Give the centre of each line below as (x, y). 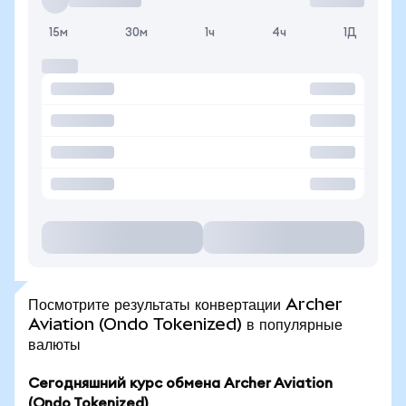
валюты (54, 344)
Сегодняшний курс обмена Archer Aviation (180, 383)
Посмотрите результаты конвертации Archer (185, 304)
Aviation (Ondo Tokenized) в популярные (185, 324)
